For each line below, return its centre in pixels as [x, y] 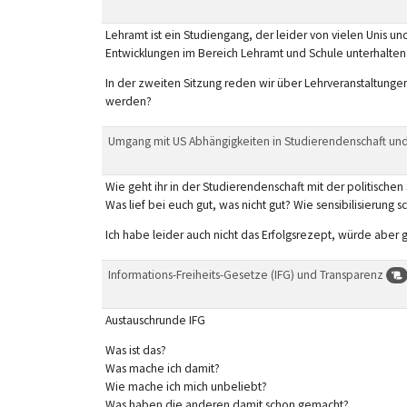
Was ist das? [135, 351]
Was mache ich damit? [162, 369]
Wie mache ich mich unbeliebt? [186, 387]
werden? [128, 102]
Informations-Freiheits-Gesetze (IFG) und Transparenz [247, 274]
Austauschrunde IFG [155, 320]
